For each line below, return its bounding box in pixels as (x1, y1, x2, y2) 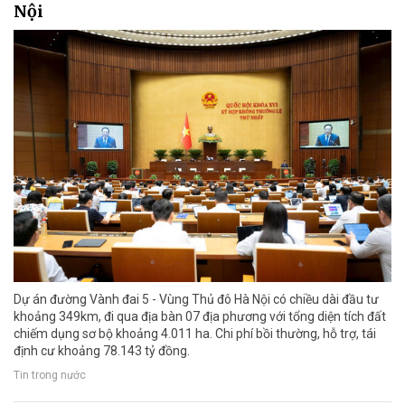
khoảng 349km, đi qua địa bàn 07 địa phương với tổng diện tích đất (14, 308, 386, 324)
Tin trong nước (14, 369, 86, 382)
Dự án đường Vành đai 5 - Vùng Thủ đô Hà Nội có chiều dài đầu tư (14, 291, 379, 306)
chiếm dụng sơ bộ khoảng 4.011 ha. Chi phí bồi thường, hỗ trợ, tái (14, 325, 376, 341)
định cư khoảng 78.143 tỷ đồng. (14, 343, 190, 358)
